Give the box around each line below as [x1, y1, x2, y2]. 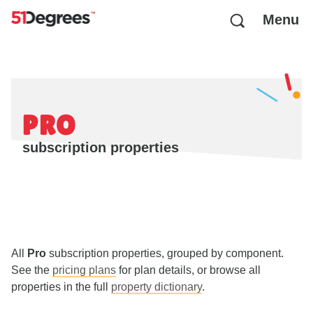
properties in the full [11, 281, 111, 293]
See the [11, 264, 52, 276]
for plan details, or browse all [116, 264, 261, 276]
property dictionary [111, 281, 202, 293]
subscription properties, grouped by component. [46, 247, 284, 259]
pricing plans [52, 264, 116, 276]
